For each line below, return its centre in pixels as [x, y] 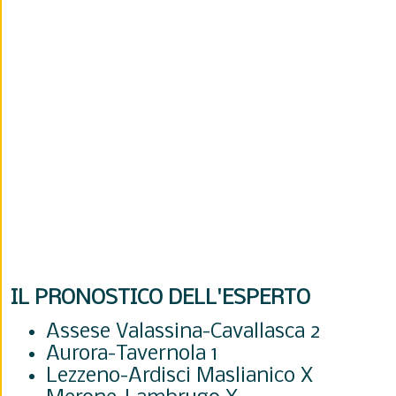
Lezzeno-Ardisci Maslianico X [179, 376]
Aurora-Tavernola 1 [132, 354]
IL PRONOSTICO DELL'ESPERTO [160, 298]
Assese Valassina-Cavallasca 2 [183, 332]
